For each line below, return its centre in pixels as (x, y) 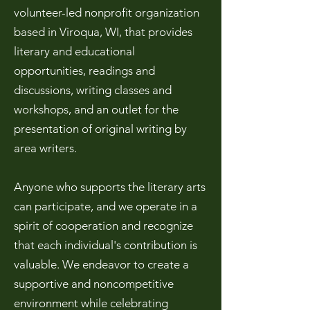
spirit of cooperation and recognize (103, 226)
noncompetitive (134, 284)
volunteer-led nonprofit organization (107, 12)
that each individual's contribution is (106, 245)
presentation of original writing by (100, 129)
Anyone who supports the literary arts (110, 187)
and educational (92, 51)
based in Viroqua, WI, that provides (103, 32)
